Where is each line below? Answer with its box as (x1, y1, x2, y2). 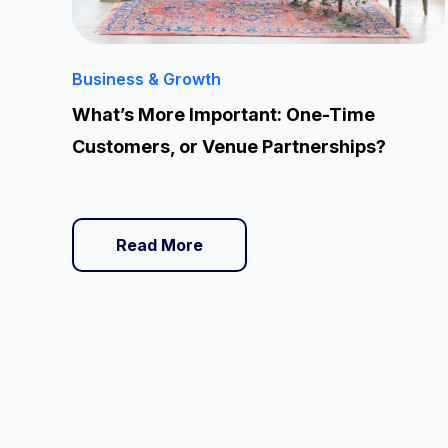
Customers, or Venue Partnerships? (72, 136, 386, 157)
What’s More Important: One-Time (72, 104, 375, 125)
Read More (116, 235, 203, 255)
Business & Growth (72, 69, 221, 89)
